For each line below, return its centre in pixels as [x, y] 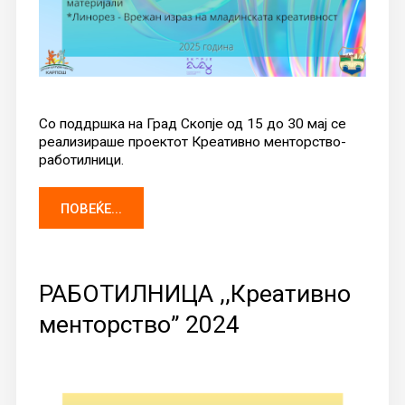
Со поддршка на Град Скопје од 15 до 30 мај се [192, 123]
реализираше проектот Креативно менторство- [192, 141]
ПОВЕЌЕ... [91, 208]
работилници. [81, 160]
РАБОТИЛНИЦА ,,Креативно [194, 293]
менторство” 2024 [139, 324]
